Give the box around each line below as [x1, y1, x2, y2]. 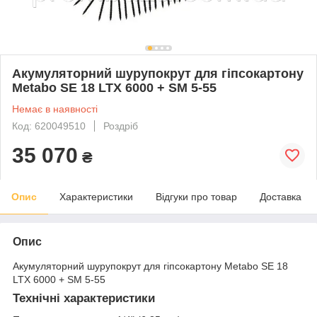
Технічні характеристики [13, 291, 155, 305]
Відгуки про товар [156, 190, 237, 202]
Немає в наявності [12, 103, 98, 115]
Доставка [260, 190, 301, 202]
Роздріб [103, 120, 138, 132]
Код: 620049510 [12, 120, 86, 132]
